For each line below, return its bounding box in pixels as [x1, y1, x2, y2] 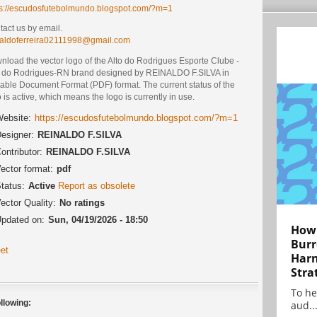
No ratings [59, 197, 105, 208]
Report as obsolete [58, 180, 135, 191]
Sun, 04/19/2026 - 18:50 [48, 214, 148, 225]
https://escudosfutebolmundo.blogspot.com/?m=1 [35, 112, 238, 123]
